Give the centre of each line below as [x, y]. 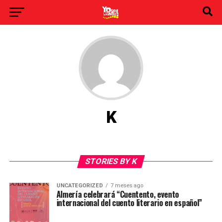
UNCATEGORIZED [80, 186]
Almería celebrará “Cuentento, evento [118, 194]
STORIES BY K [111, 161]
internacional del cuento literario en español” [129, 203]
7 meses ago [127, 186]
